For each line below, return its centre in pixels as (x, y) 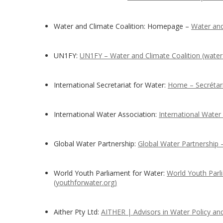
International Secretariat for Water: (111, 85)
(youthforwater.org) (85, 182)
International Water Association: (106, 114)
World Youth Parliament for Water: (110, 173)
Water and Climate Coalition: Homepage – (122, 26)
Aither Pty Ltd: (77, 212)
